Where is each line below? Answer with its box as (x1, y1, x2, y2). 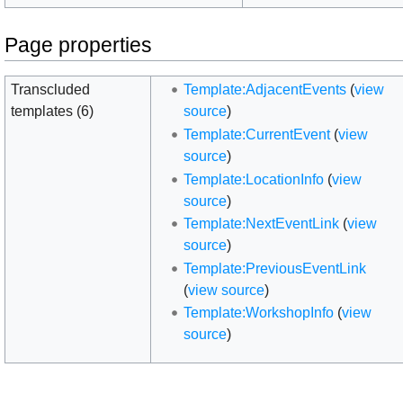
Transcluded (11, 82, 91, 98)
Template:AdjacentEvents (183, 82, 346, 98)
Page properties (4, 32, 152, 57)
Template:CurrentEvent (183, 127, 330, 143)
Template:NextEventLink (183, 216, 339, 232)
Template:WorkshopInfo (183, 305, 334, 321)
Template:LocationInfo (183, 171, 324, 187)
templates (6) (11, 103, 94, 120)
